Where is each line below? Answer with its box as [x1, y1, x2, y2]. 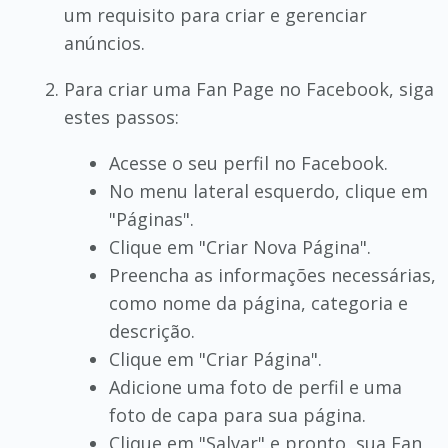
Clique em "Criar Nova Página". [108, 235, 371, 259]
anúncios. [63, 31, 145, 55]
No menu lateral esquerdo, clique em [108, 179, 428, 203]
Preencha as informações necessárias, [108, 263, 436, 287]
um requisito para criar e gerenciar [63, 3, 367, 27]
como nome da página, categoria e [108, 291, 408, 315]
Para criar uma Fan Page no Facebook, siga [63, 77, 434, 101]
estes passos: [63, 105, 179, 129]
